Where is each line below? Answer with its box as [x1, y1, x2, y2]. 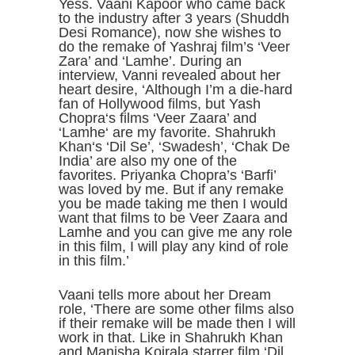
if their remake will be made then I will [59, 315, 296, 331]
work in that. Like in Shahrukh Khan [59, 329, 283, 345]
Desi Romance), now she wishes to [59, 24, 281, 40]
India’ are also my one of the [59, 152, 237, 169]
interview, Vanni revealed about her [59, 67, 281, 83]
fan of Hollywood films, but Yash [59, 95, 261, 112]
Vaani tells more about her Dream [59, 286, 271, 303]
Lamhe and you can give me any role [59, 223, 292, 240]
